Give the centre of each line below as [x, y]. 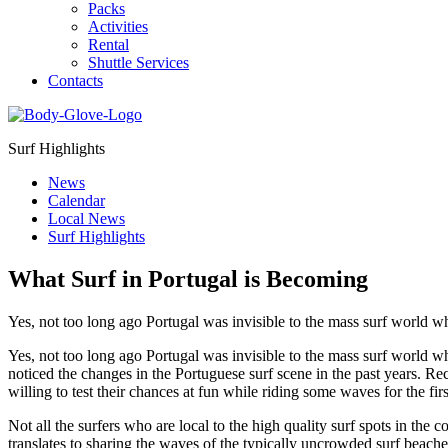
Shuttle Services [138, 62]
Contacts [75, 80]
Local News [86, 218]
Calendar [76, 200]
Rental [108, 44]
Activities [118, 26]
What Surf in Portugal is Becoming [188, 278]
